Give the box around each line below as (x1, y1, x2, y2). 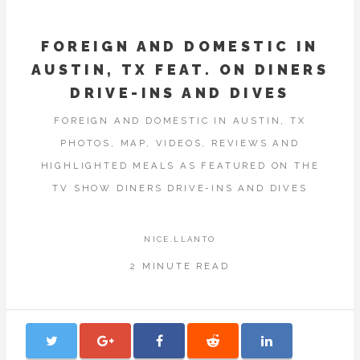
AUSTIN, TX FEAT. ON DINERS (31, 60, 329, 78)
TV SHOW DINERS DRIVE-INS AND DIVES (52, 182, 308, 194)
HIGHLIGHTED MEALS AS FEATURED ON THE (40, 160, 320, 172)
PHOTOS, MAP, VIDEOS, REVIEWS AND (60, 137, 300, 149)
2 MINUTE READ (130, 260, 230, 272)
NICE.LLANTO (144, 234, 216, 243)
